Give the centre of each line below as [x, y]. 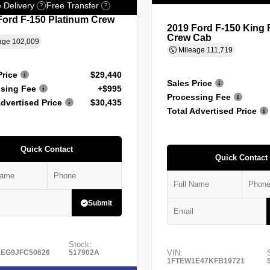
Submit [100, 203]
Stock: [80, 244]
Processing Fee [199, 97]
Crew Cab [189, 37]
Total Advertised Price [212, 111]
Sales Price [189, 83]
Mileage [191, 50]
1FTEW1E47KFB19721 [206, 261]
